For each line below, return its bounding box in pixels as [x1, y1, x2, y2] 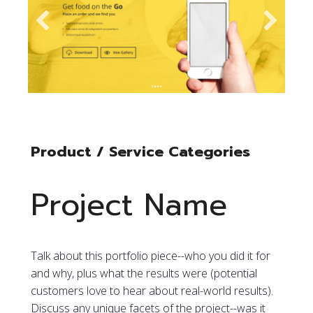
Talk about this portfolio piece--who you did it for [31, 248, 270, 264]
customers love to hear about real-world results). [31, 283, 273, 299]
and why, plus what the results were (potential [31, 265, 257, 282]
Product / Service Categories [31, 140, 250, 163]
